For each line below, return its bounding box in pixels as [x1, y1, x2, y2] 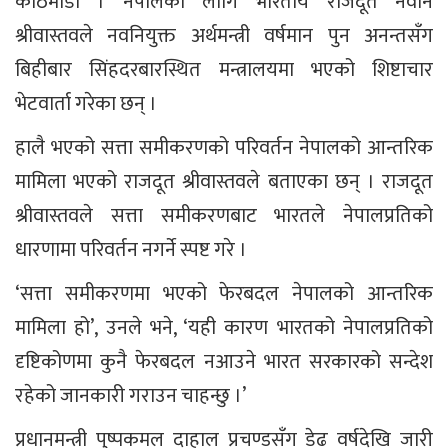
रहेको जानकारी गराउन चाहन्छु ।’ [15, 379, 246, 414]
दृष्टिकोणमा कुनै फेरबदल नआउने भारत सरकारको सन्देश [15, 345, 433, 380]
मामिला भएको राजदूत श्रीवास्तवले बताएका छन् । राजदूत [15, 165, 433, 200]
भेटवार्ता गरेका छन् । [15, 87, 157, 122]
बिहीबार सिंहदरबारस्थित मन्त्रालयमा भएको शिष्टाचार [15, 53, 433, 88]
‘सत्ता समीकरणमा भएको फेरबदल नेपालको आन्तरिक [15, 277, 433, 312]
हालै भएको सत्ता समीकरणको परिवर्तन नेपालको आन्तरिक [15, 131, 433, 166]
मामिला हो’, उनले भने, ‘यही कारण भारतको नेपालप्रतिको [15, 311, 433, 346]
